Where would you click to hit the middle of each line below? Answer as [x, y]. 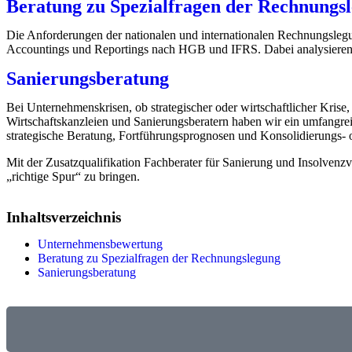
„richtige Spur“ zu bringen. [73, 176]
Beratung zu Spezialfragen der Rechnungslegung [159, 258]
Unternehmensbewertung [100, 244]
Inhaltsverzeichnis [64, 217]
